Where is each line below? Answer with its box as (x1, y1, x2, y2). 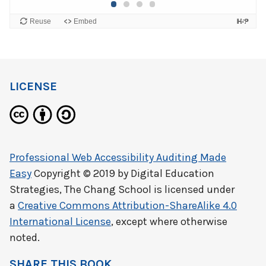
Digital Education (131, 167, 214, 180)
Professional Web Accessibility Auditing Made (9, 151, 226, 164)
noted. (9, 231, 40, 244)
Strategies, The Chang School (9, 183, 151, 196)
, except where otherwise (111, 215, 227, 228)
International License (9, 215, 111, 228)
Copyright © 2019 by (31, 167, 131, 180)
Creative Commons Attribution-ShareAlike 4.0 (18, 199, 237, 212)
